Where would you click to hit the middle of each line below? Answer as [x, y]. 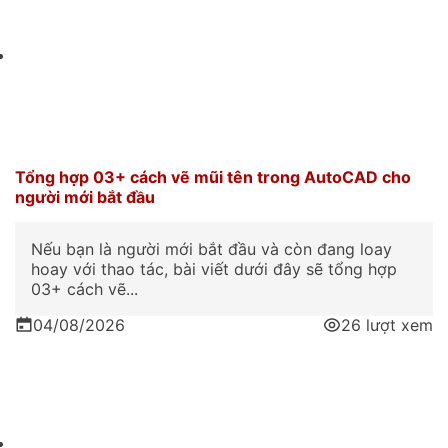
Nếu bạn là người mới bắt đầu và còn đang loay [211, 248]
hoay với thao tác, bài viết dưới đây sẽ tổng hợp [214, 268]
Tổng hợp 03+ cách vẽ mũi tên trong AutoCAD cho [213, 176]
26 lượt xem [387, 324]
